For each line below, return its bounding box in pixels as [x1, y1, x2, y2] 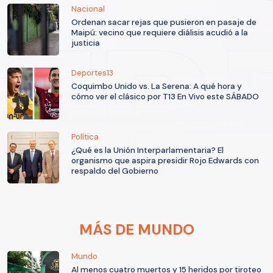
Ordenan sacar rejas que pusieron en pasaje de [71, 17, 257, 28]
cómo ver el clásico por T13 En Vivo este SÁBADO [71, 91, 259, 102]
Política [71, 132, 99, 143]
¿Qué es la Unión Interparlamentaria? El [71, 145, 224, 156]
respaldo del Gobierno [71, 166, 158, 177]
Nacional [71, 4, 105, 15]
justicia [71, 38, 100, 49]
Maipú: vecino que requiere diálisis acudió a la [71, 27, 248, 38]
